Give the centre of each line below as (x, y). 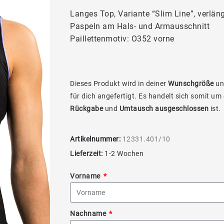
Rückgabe (86, 108)
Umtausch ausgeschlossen (164, 108)
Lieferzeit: (86, 153)
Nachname (89, 213)
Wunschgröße (191, 83)
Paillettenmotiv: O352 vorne (122, 39)
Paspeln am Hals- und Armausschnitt (140, 26)
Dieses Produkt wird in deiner (119, 83)
